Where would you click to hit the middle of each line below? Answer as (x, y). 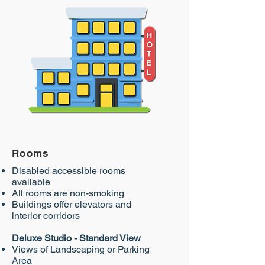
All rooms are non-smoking (68, 193)
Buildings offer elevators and (72, 204)
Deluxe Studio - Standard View (76, 238)
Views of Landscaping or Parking (81, 249)
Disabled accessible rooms (69, 171)
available (31, 182)
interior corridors (46, 216)
